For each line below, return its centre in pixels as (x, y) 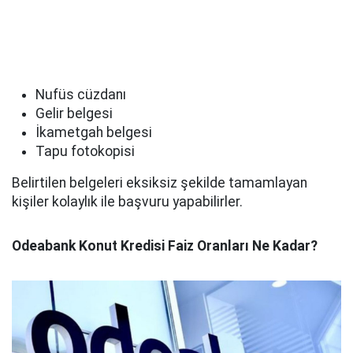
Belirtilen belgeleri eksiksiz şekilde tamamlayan (160, 183)
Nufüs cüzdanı (81, 95)
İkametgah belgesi (94, 132)
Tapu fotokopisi (85, 151)
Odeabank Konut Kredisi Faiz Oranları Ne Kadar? (165, 246)
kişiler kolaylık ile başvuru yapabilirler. (127, 202)
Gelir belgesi (74, 113)
